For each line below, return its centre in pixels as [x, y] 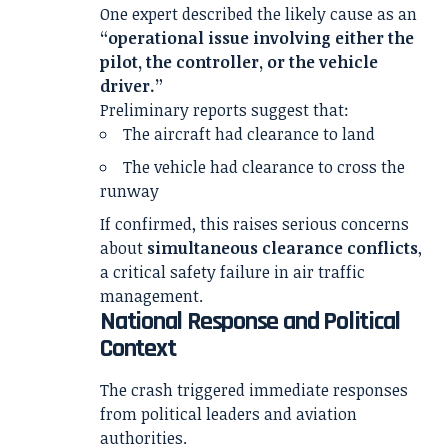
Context [138, 349]
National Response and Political [250, 322]
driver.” [131, 86]
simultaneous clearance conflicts [282, 248]
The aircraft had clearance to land [249, 134]
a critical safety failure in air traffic [232, 272]
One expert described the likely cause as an [258, 14]
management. [151, 296]
